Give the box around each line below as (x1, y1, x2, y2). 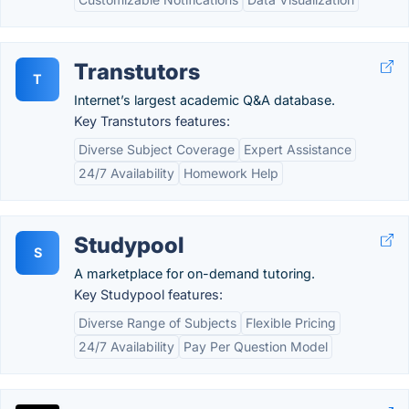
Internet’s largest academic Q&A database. (74, 92, 335, 108)
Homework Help (184, 165, 278, 181)
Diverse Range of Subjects (79, 315, 236, 330)
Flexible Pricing (246, 315, 336, 330)
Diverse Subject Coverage (79, 142, 235, 157)
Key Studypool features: (74, 287, 223, 302)
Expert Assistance (244, 142, 351, 157)
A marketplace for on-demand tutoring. (74, 266, 315, 281)
